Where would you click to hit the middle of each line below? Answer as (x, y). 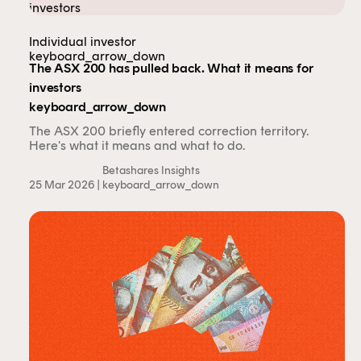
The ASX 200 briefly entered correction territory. (169, 131)
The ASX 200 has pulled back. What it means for (171, 68)
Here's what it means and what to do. (137, 145)
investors (55, 87)
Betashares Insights (151, 170)
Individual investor (83, 41)
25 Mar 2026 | (66, 185)
